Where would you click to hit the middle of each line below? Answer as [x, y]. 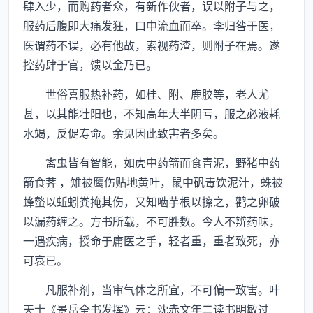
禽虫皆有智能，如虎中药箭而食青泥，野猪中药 [152, 162]
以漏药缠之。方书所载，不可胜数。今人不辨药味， [152, 221]
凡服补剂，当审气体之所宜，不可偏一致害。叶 [152, 289]
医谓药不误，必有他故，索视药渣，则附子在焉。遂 [152, 45]
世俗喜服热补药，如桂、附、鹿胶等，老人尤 [146, 94]
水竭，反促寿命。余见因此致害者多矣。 [124, 133]
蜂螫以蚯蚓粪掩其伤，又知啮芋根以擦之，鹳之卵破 [152, 201]
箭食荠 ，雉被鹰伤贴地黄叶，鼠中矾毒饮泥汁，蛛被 [153, 182]
